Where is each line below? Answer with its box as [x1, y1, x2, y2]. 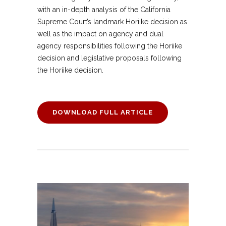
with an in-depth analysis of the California [37, 6, 171, 14]
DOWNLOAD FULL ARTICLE [52, 108, 153, 117]
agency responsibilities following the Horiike [37, 42, 182, 50]
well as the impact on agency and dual [37, 30, 163, 38]
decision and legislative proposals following [37, 54, 182, 63]
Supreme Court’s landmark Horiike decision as [37, 18, 187, 26]
